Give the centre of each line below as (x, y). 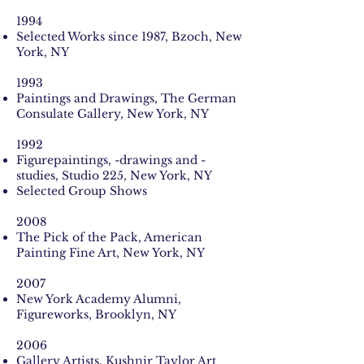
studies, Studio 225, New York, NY (114, 175)
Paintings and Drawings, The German (126, 98)
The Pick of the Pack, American (109, 237)
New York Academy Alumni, (99, 299)
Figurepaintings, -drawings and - (111, 160)
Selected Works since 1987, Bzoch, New (129, 37)
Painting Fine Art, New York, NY (110, 253)
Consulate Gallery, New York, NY (113, 114)
